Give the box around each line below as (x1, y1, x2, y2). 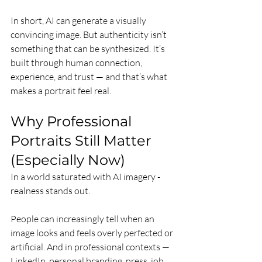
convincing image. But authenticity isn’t (11, 29, 168, 41)
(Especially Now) (11, 151, 125, 169)
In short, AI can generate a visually (11, 15, 148, 27)
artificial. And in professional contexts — (11, 241, 171, 253)
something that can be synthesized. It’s (11, 43, 167, 55)
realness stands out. (11, 185, 90, 197)
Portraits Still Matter (11, 132, 155, 150)
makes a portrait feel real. (11, 85, 111, 97)
